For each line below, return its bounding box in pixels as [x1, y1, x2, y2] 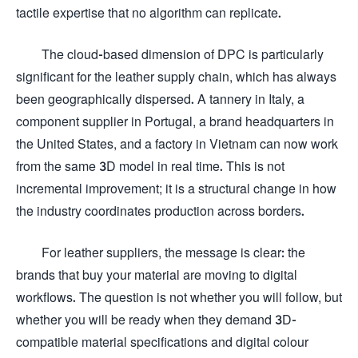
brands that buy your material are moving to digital [16, 267, 297, 282]
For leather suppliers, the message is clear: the [42, 245, 305, 260]
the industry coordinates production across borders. [16, 203, 304, 218]
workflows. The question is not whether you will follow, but [16, 289, 342, 304]
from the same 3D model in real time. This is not [16, 158, 284, 173]
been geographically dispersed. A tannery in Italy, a [16, 91, 304, 106]
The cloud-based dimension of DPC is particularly [42, 46, 324, 62]
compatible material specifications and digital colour [16, 334, 308, 349]
